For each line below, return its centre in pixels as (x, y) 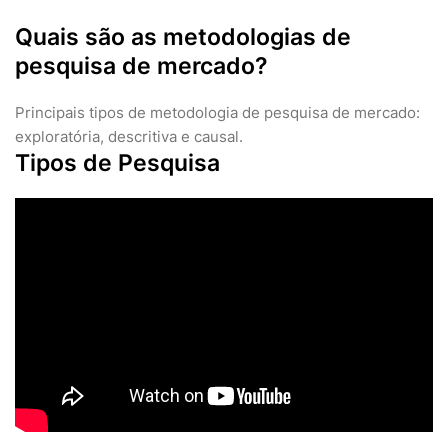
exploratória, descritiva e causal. (129, 136)
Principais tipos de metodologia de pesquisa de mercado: (217, 112)
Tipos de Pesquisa (117, 163)
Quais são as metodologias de (183, 37)
